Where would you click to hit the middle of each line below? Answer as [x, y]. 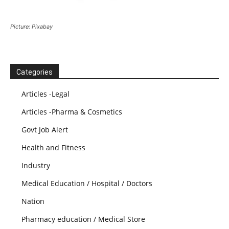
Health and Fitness [53, 148]
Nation [33, 201]
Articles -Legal [45, 94]
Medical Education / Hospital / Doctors [87, 184]
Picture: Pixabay [31, 27]
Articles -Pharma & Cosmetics [72, 112]
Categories [35, 72]
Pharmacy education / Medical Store [83, 219]
